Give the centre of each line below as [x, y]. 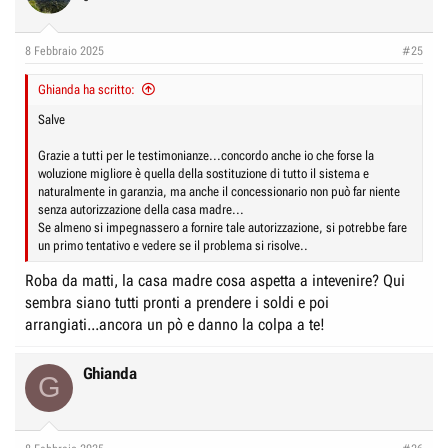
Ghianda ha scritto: [86, 89]
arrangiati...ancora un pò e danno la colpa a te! [175, 324]
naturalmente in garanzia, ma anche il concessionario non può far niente [219, 191]
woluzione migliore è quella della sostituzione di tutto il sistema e [203, 173]
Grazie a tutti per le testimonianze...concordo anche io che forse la [206, 155]
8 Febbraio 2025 [64, 50]
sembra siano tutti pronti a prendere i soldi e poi [177, 302]
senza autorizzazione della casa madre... [141, 209]
